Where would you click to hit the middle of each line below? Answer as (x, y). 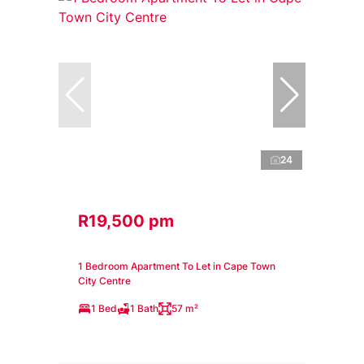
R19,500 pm (126, 221)
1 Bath (144, 308)
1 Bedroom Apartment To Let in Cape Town (177, 266)
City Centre (104, 280)
